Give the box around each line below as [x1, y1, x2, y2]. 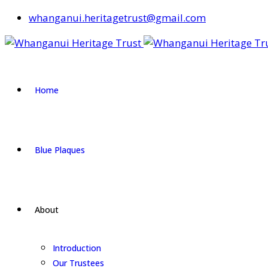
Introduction [53, 242, 101, 254]
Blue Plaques [35, 144, 85, 156]
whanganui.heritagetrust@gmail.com [29, 11, 206, 25]
